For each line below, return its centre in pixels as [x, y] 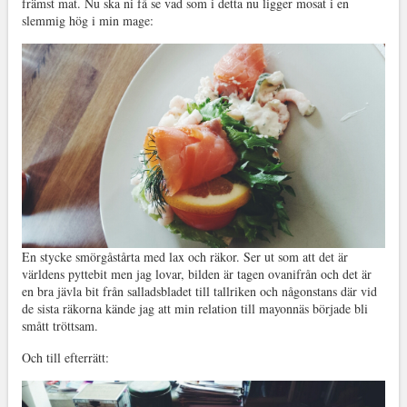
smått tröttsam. [60, 326]
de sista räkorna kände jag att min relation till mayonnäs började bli [194, 309]
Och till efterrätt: [65, 358]
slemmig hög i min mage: [87, 20]
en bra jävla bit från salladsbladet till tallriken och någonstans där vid [199, 292]
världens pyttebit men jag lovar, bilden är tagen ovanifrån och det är [196, 274]
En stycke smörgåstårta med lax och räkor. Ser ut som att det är [184, 257]
